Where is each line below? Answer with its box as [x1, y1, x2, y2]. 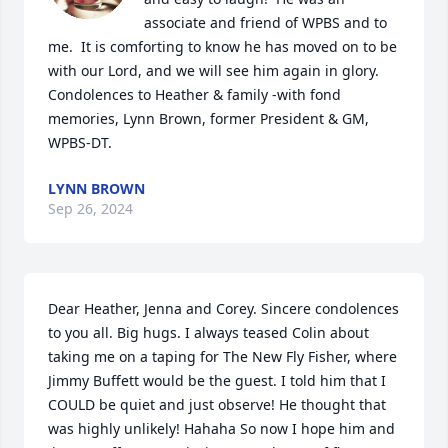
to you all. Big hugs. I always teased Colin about [48, 323, 369, 342]
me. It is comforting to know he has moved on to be [48, 37, 397, 56]
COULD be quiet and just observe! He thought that [48, 395, 386, 414]
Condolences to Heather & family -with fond [48, 85, 341, 104]
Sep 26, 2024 [48, 199, 133, 218]
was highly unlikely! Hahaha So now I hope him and [48, 419, 395, 438]
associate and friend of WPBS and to [144, 13, 387, 32]
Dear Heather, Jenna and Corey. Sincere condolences [48, 299, 399, 318]
